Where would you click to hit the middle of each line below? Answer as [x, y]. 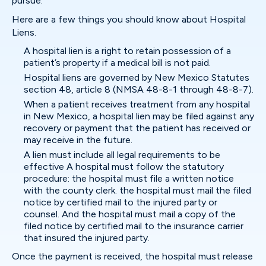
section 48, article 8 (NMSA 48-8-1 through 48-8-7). [139, 89]
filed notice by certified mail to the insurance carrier [134, 226]
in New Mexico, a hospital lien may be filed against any [139, 116]
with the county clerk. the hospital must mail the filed [137, 190]
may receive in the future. [78, 140]
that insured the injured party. [87, 238]
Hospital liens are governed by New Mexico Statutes [137, 77]
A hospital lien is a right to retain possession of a [127, 51]
